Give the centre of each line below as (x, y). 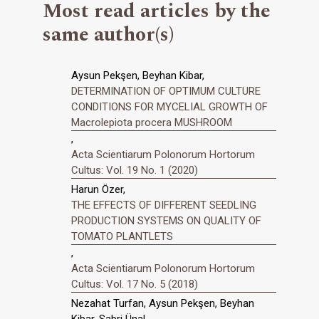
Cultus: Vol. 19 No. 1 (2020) (135, 171)
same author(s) (108, 35)
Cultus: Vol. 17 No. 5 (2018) (135, 284)
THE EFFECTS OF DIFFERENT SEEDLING (164, 205)
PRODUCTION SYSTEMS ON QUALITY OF (166, 220)
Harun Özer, (98, 189)
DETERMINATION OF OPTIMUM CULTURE (166, 91)
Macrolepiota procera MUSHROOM (152, 123)
